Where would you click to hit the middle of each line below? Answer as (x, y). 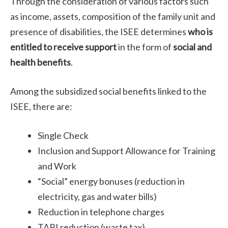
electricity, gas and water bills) (97, 197)
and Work (57, 166)
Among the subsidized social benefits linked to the (108, 91)
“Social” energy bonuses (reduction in (111, 181)
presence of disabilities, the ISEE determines (99, 32)
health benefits (40, 62)
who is (200, 32)
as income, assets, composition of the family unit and (113, 17)
